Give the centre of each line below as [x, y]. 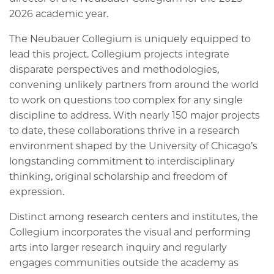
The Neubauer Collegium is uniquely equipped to [130, 39]
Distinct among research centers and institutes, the [134, 217]
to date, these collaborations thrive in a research [124, 130]
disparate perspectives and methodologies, [114, 69]
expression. [37, 191]
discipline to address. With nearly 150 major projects [135, 115]
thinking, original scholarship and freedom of [118, 176]
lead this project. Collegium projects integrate [119, 54]
